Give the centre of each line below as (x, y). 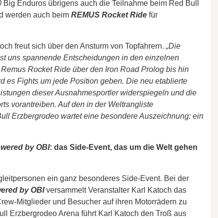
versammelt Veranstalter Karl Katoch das (115, 190)
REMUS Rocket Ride (109, 15)
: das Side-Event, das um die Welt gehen (124, 147)
